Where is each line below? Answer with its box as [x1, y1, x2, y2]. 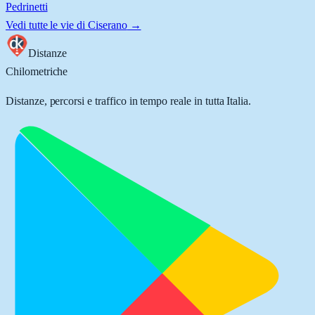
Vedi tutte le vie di [6, 19, 88, 31]
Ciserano [88, 19, 127, 31]
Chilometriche [6, 65, 68, 77]
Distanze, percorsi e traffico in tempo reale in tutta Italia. [6, 95, 252, 107]
